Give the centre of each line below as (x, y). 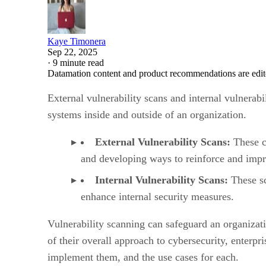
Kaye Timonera (77, 41)
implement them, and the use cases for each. (143, 257)
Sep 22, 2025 (72, 52)
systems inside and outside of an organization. (147, 114)
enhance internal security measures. (157, 196)
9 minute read (78, 62)
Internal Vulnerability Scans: (161, 180)
